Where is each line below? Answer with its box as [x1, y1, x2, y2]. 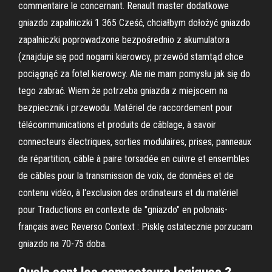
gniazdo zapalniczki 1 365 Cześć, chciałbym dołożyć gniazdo [18, 17, 250, 29]
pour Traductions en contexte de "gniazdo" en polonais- [18, 204, 228, 216]
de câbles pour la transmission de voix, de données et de [18, 170, 234, 182]
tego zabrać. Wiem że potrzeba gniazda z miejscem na [18, 85, 228, 97]
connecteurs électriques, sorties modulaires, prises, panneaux [18, 136, 251, 148]
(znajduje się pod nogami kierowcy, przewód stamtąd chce [18, 51, 243, 63]
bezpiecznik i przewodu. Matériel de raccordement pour [18, 102, 233, 114]
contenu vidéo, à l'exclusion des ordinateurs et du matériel [18, 187, 238, 199]
